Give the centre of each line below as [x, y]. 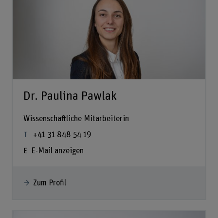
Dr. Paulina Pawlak [70, 96]
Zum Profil [49, 183]
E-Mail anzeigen [57, 151]
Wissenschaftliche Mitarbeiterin [76, 119]
